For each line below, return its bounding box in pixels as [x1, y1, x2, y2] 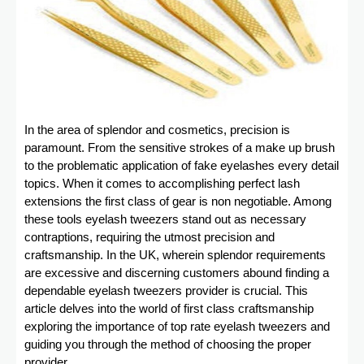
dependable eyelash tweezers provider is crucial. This [24, 284, 308, 298]
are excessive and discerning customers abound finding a [24, 266, 329, 280]
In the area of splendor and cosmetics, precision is [24, 123, 290, 137]
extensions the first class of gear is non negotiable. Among [24, 195, 331, 209]
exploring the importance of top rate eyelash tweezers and [24, 320, 330, 334]
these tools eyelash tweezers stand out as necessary [24, 213, 306, 227]
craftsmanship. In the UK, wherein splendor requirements [24, 249, 326, 262]
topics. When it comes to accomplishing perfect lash [24, 177, 300, 191]
